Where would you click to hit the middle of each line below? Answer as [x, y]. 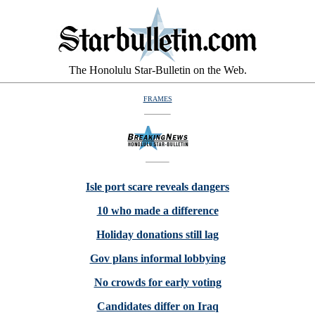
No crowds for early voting [157, 282]
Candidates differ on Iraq [157, 306]
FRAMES [157, 99]
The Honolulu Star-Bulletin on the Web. [157, 70]
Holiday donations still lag [157, 234]
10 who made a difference [157, 211]
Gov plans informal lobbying [157, 258]
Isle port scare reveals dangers [157, 187]
